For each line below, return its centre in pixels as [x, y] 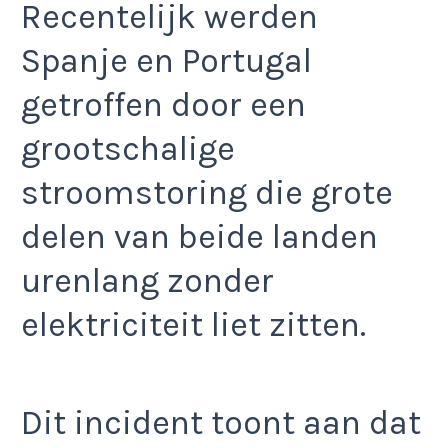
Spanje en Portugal [166, 60]
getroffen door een [163, 104]
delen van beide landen [199, 236]
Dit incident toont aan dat [221, 423]
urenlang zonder [147, 280]
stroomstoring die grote [207, 192]
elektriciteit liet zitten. [193, 324]
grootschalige [128, 148]
